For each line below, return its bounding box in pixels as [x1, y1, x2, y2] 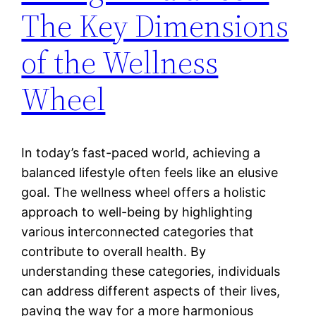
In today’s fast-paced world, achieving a [21, 145, 261, 161]
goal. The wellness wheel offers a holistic [21, 185, 267, 200]
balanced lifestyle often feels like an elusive [21, 165, 279, 181]
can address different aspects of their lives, [21, 284, 281, 299]
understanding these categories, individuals [21, 264, 281, 279]
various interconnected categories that [21, 224, 255, 240]
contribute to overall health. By [21, 244, 207, 260]
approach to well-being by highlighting [21, 205, 253, 220]
